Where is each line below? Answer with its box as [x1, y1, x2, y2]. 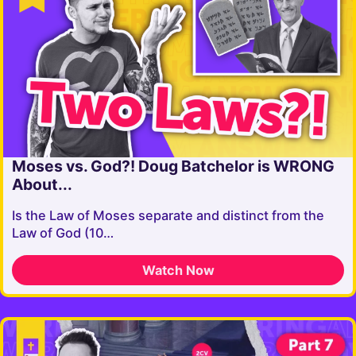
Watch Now [141, 261, 215, 278]
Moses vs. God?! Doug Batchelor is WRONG [12, 157, 335, 176]
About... [12, 175, 73, 195]
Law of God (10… [12, 225, 114, 242]
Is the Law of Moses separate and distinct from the [12, 207, 325, 224]
